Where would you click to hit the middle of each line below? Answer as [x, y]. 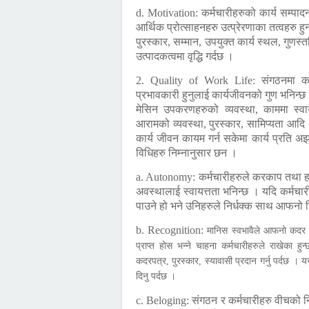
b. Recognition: [170, 230]
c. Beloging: [164, 300]
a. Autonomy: [167, 177]
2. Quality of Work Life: [199, 80]
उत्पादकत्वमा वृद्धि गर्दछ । [185, 56]
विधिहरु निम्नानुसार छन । [187, 153]
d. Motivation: [169, 13]
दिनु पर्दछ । [156, 276]
